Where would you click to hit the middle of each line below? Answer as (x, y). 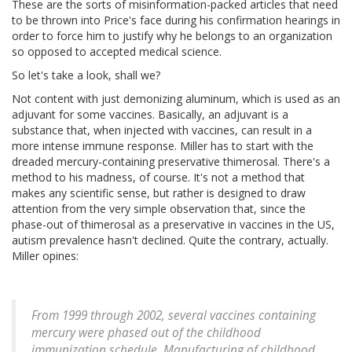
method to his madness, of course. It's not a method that (158, 178)
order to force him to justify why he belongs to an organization (172, 36)
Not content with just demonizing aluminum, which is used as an (176, 99)
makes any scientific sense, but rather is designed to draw (159, 193)
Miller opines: (45, 256)
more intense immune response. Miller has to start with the (163, 146)
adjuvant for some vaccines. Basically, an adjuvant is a (150, 115)
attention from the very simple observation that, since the (159, 209)
